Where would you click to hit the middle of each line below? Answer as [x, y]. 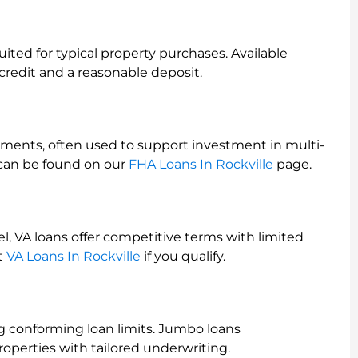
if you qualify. [183, 256]
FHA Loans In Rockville [201, 164]
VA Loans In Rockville [74, 256]
